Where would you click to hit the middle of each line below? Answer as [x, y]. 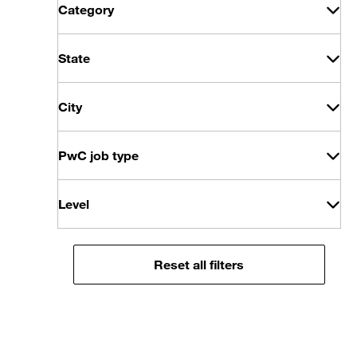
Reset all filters [199, 265]
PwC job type [98, 156]
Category [86, 10]
